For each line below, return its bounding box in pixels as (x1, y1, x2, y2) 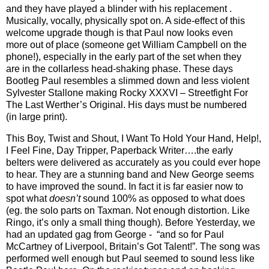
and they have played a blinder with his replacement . (6, 3, 232, 14)
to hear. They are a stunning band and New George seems (6, 169, 254, 180)
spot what (6, 193, 49, 204)
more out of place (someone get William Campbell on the (6, 39, 247, 50)
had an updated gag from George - (6, 229, 152, 240)
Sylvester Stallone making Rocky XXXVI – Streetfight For (6, 87, 248, 98)
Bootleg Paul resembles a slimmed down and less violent (6, 75, 249, 86)
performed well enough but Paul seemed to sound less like (6, 253, 255, 264)
